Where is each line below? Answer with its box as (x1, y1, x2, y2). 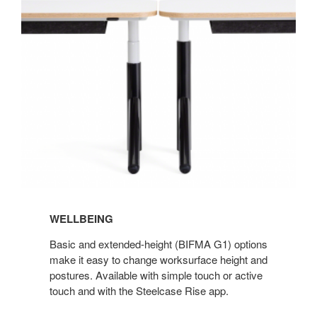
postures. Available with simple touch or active (50, 267, 263, 283)
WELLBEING (50, 211, 113, 227)
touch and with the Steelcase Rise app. (50, 283, 229, 299)
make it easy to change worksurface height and (50, 252, 267, 267)
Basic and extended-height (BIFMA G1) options (50, 236, 267, 252)
